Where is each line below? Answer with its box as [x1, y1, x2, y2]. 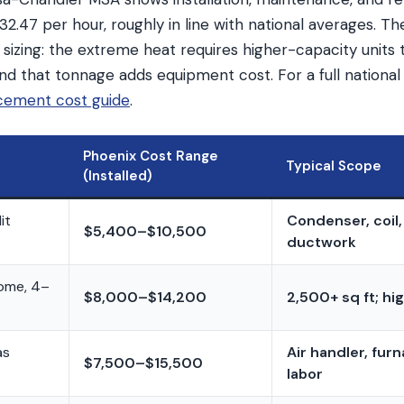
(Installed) [83, 167, 152, 185]
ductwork [287, 233, 356, 252]
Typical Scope [286, 157, 381, 175]
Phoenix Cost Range [83, 147, 218, 165]
